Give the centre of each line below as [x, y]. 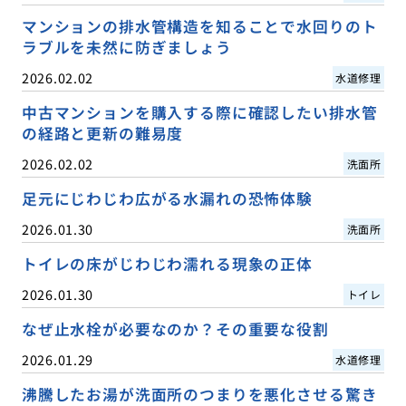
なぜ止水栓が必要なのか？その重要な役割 [175, 329]
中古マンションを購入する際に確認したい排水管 [199, 112]
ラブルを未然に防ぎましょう [126, 47]
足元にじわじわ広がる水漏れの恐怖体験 [167, 198]
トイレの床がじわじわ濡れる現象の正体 [167, 264]
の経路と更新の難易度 [102, 133]
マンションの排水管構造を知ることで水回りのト [199, 26]
